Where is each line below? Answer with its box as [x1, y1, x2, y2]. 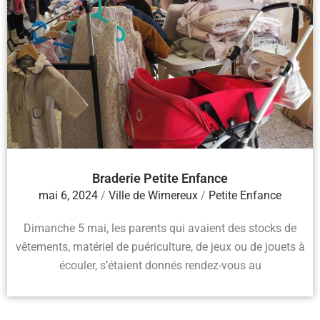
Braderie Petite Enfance [92, 171, 228, 186]
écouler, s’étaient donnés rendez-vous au [59, 259, 261, 273]
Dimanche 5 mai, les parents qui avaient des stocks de [24, 221, 296, 236]
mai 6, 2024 [39, 189, 98, 203]
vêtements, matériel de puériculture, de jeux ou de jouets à [15, 240, 305, 254]
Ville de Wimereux [109, 189, 198, 203]
